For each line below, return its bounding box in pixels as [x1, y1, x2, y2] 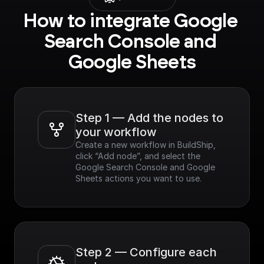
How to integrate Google [22, 12, 237, 31]
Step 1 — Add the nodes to [75, 111, 223, 125]
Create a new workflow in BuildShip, [75, 140, 216, 150]
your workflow [75, 125, 157, 139]
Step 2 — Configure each [75, 245, 217, 259]
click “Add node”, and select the [75, 151, 200, 161]
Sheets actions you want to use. [75, 173, 202, 183]
